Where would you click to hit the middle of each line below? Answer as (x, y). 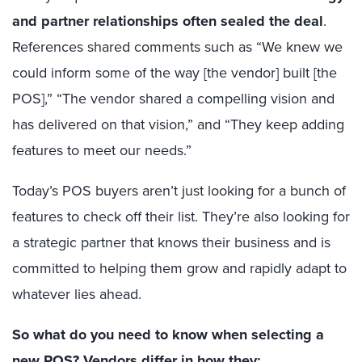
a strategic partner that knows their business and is (171, 242)
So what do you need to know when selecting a (168, 335)
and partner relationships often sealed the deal (168, 21)
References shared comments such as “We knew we (177, 47)
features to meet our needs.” (102, 150)
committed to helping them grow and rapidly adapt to (179, 268)
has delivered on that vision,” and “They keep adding (178, 124)
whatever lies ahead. (77, 294)
